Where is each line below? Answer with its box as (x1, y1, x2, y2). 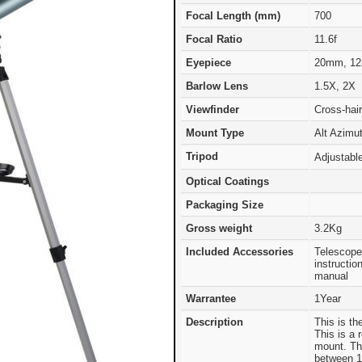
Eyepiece (186, 57, 231, 69)
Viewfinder (186, 103, 239, 116)
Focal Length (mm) (186, 10, 280, 22)
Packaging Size (186, 199, 263, 211)
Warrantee (186, 293, 236, 305)
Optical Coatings (186, 175, 269, 187)
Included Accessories (186, 246, 293, 258)
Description (186, 316, 243, 328)
